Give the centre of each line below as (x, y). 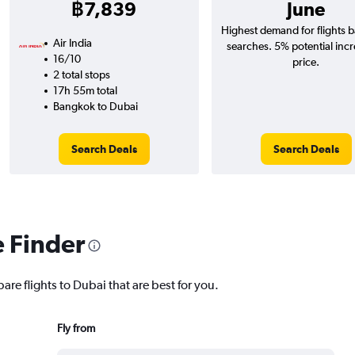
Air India (72, 43)
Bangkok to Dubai (95, 106)
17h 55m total (85, 90)
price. (306, 62)
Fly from (76, 328)
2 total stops (81, 74)
